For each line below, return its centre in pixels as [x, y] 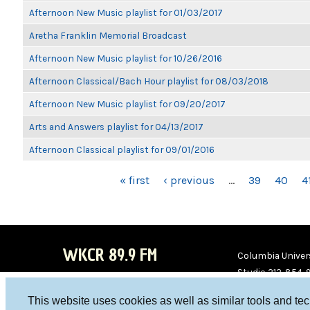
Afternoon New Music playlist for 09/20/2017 [127, 104]
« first [135, 180]
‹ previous [189, 180]
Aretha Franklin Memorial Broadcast [108, 35]
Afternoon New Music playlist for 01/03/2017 [126, 12]
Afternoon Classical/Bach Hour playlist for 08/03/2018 [149, 81]
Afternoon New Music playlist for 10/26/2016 [126, 58]
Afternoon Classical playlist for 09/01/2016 [122, 149]
